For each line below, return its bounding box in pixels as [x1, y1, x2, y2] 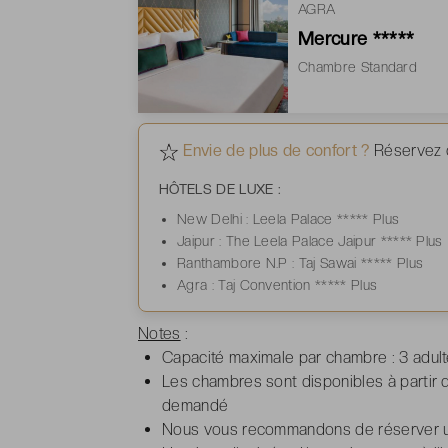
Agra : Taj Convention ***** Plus [177, 277, 378, 294]
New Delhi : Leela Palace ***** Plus [177, 211, 400, 228]
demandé [162, 396, 229, 416]
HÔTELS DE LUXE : [159, 181, 282, 198]
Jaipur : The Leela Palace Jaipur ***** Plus [177, 233, 443, 250]
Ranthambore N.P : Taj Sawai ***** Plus [177, 255, 424, 272]
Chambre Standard [298, 58, 418, 75]
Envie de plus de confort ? [183, 141, 374, 161]
